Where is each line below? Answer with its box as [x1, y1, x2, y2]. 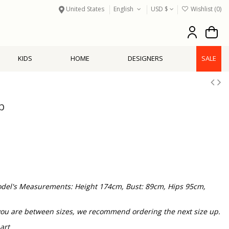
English [113, 5, 135, 13]
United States [66, 5, 105, 13]
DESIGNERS [127, 54, 163, 63]
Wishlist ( [189, 5, 216, 13]
